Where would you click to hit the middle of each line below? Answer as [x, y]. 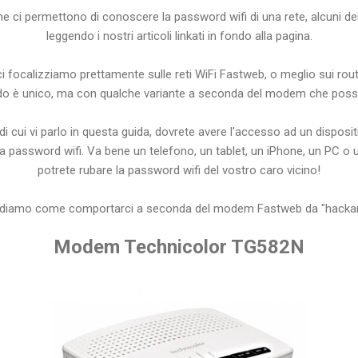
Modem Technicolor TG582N [179, 247]
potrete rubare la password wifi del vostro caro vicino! [179, 170]
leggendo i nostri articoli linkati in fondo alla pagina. [179, 36]
